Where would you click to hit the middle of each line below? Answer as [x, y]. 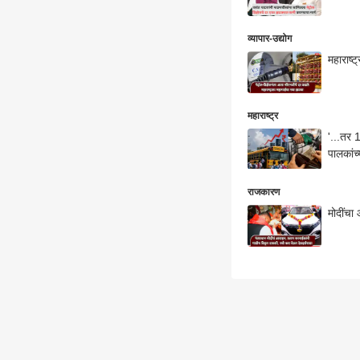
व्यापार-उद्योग [270, 38]
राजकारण [264, 192]
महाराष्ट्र [263, 115]
